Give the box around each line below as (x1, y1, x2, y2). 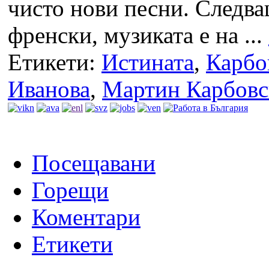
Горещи (32, 177, 109, 203)
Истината (101, 49, 194, 75)
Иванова (8, 76, 90, 102)
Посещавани (32, 150, 156, 176)
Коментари (32, 204, 141, 230)
